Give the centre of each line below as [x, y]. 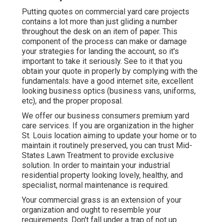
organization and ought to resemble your [91, 210]
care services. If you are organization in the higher [108, 125]
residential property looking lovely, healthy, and [102, 175]
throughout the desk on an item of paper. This [100, 31]
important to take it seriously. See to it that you [102, 61]
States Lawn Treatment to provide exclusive [98, 155]
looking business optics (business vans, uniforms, [109, 91]
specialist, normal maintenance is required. [95, 185]
